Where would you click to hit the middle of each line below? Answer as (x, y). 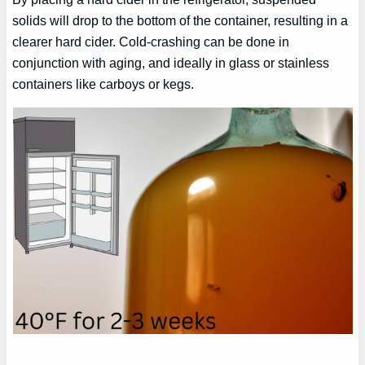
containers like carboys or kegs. (103, 84)
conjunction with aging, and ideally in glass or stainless (171, 63)
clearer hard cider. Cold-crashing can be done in (151, 42)
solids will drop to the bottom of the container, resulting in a (180, 21)
